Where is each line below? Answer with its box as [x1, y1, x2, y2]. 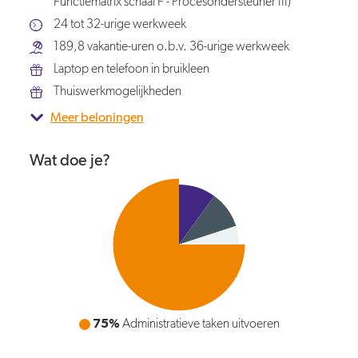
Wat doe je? [30, 153, 110, 169]
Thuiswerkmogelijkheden [54, 86, 181, 98]
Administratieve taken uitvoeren [119, 318, 280, 331]
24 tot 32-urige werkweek [54, 18, 186, 31]
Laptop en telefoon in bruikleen [54, 63, 209, 76]
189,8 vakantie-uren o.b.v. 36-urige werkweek [54, 41, 289, 54]
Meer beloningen [50, 112, 144, 125]
